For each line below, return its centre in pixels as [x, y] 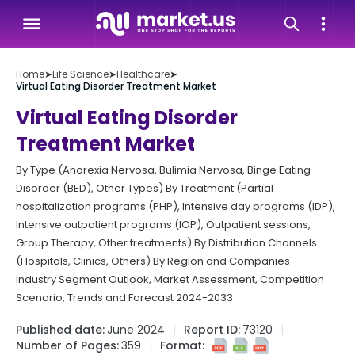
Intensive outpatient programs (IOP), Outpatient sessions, [163, 225]
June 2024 [136, 330]
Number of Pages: [67, 345]
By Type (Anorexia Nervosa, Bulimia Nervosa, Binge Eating [163, 170]
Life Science [80, 74]
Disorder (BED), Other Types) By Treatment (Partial [145, 188]
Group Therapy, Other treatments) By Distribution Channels [166, 243]
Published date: [60, 330]
